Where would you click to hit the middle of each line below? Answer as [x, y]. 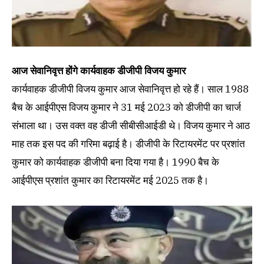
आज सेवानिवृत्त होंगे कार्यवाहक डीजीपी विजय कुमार [100, 71]
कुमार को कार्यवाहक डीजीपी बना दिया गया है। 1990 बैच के [115, 162]
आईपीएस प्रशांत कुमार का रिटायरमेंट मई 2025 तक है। [110, 181]
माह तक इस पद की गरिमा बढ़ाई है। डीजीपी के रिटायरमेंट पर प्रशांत [128, 144]
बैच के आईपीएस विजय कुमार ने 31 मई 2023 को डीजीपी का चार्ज [126, 108]
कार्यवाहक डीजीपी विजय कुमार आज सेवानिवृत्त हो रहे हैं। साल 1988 [130, 89]
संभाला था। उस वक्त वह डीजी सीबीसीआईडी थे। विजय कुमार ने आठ [131, 126]
